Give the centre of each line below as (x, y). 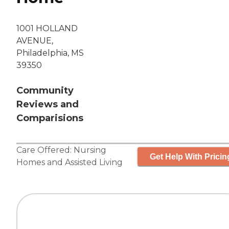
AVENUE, (35, 41)
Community (45, 91)
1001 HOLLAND (47, 29)
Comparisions (50, 118)
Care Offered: (45, 150)
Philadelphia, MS (50, 53)
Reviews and (48, 105)
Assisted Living (94, 163)
